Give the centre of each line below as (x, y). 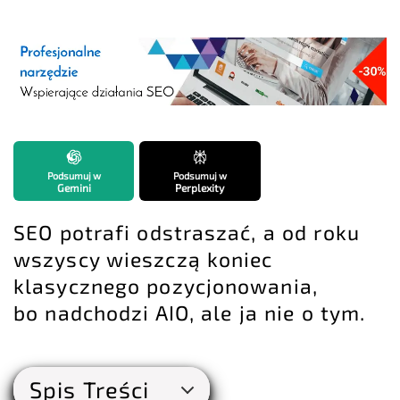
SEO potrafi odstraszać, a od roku (187, 233)
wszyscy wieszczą (110, 259)
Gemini (74, 188)
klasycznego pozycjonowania (163, 286)
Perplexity (200, 188)
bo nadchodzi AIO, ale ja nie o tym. (190, 313)
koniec (240, 259)
